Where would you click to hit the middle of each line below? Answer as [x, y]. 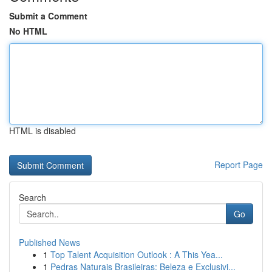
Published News [49, 242]
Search [32, 197]
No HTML [28, 31]
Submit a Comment [48, 16]
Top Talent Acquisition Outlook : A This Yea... [137, 254]
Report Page [239, 165]
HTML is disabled [42, 131]
